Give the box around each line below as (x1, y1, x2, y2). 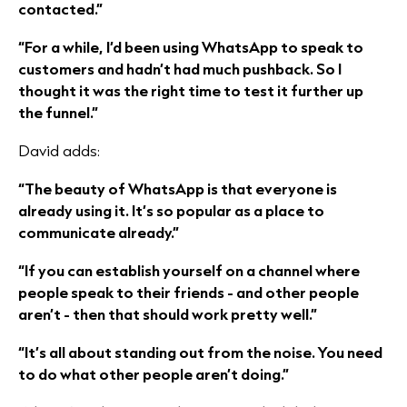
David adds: (18, 140, 100, 161)
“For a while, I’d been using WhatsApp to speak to (18, 36, 363, 57)
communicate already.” (18, 222, 179, 243)
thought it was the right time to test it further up (18, 80, 363, 101)
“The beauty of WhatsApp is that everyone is (18, 178, 337, 199)
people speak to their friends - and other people (18, 282, 359, 303)
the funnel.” (18, 102, 98, 123)
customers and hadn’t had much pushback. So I (18, 58, 342, 79)
